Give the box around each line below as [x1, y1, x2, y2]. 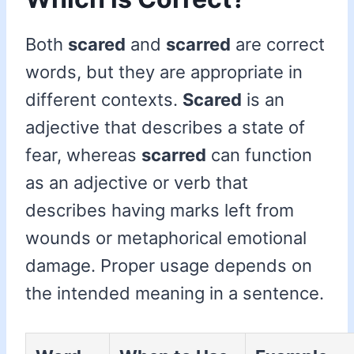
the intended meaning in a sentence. [25, 283, 324, 304]
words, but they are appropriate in [25, 62, 303, 83]
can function [206, 145, 312, 166]
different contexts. [25, 89, 183, 111]
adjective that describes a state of [25, 117, 305, 138]
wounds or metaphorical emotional [25, 228, 307, 249]
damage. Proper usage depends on [25, 255, 312, 277]
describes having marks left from [25, 200, 294, 221]
